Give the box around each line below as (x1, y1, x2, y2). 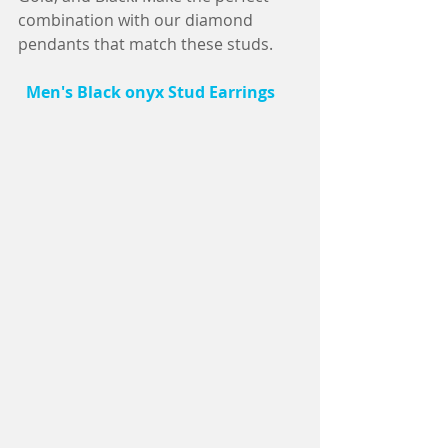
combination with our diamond (18, 9, 257, 32)
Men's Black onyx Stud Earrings (22, 81, 275, 104)
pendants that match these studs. (18, 33, 273, 56)
